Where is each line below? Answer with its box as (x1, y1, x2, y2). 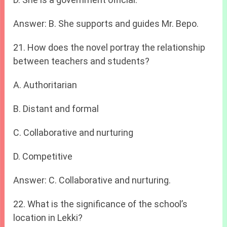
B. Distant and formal (13, 103, 99, 114)
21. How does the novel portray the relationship (13, 42, 206, 53)
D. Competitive (13, 150, 73, 162)
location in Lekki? (13, 212, 83, 223)
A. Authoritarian (13, 79, 78, 90)
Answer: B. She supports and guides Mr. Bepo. (13, 18, 199, 29)
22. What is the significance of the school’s (13, 198, 188, 209)
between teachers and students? (13, 55, 150, 66)
